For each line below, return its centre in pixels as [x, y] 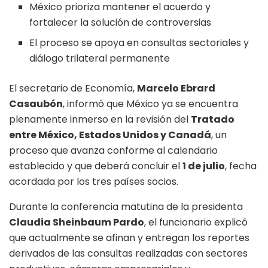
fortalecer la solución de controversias [121, 23]
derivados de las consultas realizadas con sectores [128, 254]
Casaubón [36, 104]
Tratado [213, 120]
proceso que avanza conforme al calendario [113, 151]
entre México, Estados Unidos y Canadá [110, 135]
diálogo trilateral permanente [100, 59]
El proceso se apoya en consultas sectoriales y [139, 43]
